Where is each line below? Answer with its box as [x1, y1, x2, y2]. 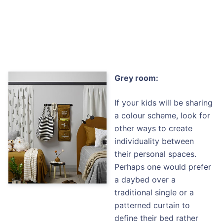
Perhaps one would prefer [114, 161, 212, 172]
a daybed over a [114, 174, 176, 184]
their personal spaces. [114, 148, 197, 159]
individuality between [114, 136, 194, 146]
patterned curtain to [114, 200, 190, 210]
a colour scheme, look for [114, 110, 211, 120]
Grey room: [114, 73, 159, 83]
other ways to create [114, 123, 193, 133]
